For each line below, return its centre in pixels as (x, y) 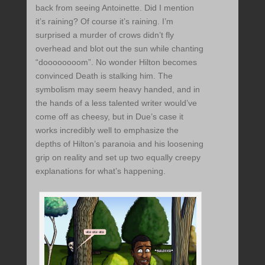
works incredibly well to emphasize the (107, 130)
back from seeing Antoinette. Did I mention (114, 8)
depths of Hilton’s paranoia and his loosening (119, 144)
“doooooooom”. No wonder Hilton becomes (116, 62)
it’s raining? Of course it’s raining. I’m (104, 22)
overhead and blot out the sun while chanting (119, 49)
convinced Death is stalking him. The (104, 76)
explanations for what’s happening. (100, 171)
